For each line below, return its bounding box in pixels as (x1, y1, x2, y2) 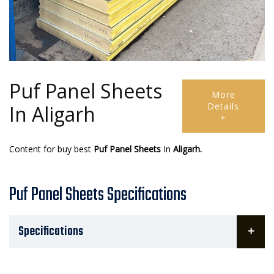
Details (207, 100, 240, 113)
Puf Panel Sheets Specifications (9, 181, 187, 210)
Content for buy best (9, 143, 91, 155)
